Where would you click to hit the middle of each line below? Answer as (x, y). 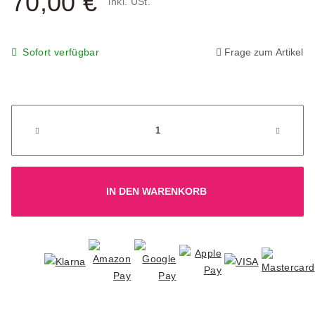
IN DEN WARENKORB (156, 191)
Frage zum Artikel (264, 52)
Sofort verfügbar (61, 52)
